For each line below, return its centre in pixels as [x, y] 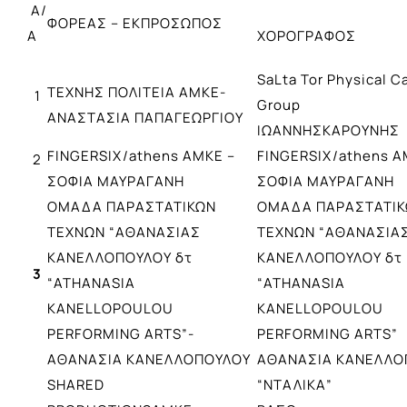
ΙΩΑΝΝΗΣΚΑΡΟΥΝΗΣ [328, 130]
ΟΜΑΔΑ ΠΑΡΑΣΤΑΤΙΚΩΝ [132, 206]
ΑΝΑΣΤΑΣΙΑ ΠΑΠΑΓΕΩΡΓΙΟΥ [145, 117]
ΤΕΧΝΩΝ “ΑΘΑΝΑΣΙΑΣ [124, 232]
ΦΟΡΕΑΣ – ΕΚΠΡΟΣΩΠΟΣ [135, 23]
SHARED [76, 384]
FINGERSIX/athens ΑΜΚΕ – [141, 155]
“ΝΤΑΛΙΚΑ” [295, 384]
